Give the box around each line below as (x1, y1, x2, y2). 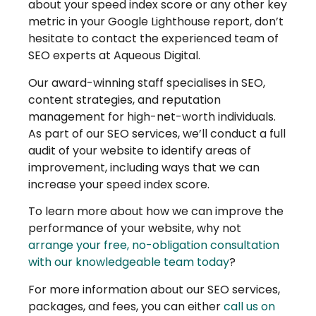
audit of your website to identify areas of (28, 142, 251, 159)
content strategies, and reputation (28, 91, 221, 108)
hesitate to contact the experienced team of (28, 30, 279, 47)
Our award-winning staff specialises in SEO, (28, 74, 265, 91)
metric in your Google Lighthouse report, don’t (28, 13, 284, 30)
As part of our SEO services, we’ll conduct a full (28, 125, 286, 142)
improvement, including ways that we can (28, 159, 260, 176)
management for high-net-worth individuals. (28, 108, 276, 125)
